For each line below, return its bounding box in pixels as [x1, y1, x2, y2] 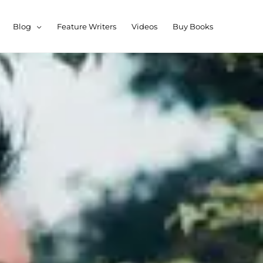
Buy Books [173, 21, 213, 31]
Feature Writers [57, 21, 116, 31]
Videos [131, 21, 157, 31]
